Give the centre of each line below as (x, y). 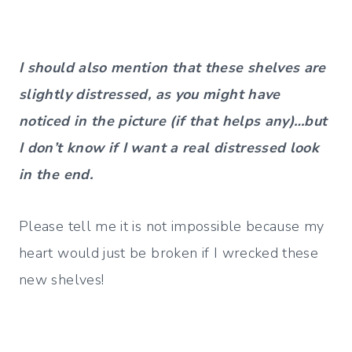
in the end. (60, 175)
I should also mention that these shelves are (172, 68)
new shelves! (62, 280)
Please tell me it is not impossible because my (172, 227)
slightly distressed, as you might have (150, 95)
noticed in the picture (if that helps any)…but (173, 121)
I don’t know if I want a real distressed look (169, 148)
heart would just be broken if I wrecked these (169, 253)
